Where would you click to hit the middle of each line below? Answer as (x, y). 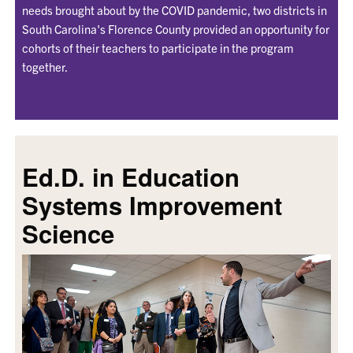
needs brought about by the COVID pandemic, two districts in (174, 10)
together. (45, 67)
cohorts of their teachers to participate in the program (157, 48)
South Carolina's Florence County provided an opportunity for (175, 29)
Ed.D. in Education (130, 177)
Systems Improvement (152, 206)
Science (68, 234)
